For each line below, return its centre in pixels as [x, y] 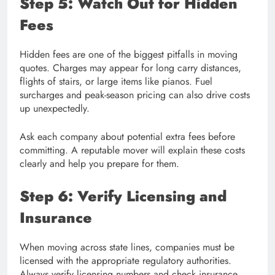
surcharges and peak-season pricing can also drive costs [135, 95]
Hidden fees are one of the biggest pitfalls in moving [129, 54]
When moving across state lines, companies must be [127, 247]
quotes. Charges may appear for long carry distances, [130, 68]
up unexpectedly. [55, 108]
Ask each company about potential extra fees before [127, 136]
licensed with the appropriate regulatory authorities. [126, 260]
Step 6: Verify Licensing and [123, 196]
